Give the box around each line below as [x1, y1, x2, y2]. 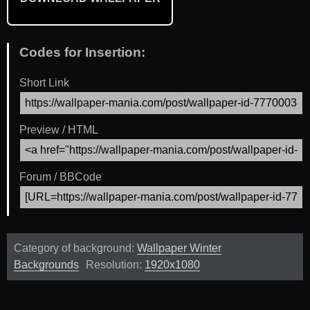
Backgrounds [14, 259, 79, 271]
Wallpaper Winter [137, 242, 221, 255]
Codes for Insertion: [19, 44, 145, 60]
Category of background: [14, 242, 137, 255]
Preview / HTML [19, 124, 98, 136]
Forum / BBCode [19, 171, 102, 183]
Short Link [19, 77, 69, 89]
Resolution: [86, 259, 145, 271]
